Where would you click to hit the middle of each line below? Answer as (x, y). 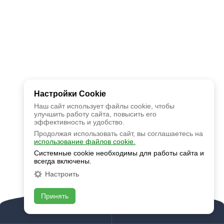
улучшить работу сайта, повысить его (95, 114)
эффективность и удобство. (79, 122)
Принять (55, 196)
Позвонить (62, 208)
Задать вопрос (163, 208)
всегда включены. (63, 161)
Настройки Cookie (70, 94)
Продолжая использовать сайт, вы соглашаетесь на (118, 133)
